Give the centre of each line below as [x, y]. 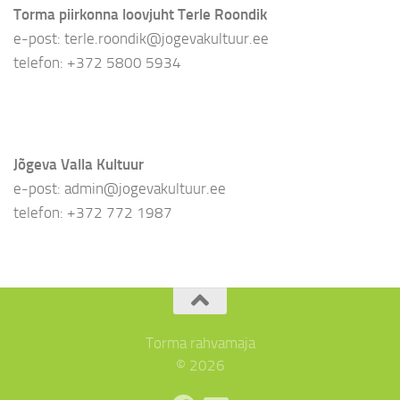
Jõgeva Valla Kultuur [79, 164]
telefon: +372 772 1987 [93, 212]
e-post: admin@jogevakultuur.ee [120, 188]
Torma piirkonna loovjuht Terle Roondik [140, 14]
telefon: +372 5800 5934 [97, 62]
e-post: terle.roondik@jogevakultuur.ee [141, 38]
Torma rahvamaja [200, 342]
